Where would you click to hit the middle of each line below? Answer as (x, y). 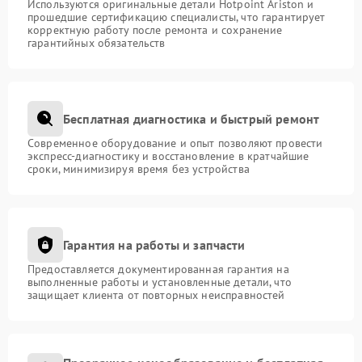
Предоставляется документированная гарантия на (158, 269)
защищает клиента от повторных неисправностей (156, 295)
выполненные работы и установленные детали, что (160, 282)
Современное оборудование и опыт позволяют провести (175, 143)
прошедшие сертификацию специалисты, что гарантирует (177, 17)
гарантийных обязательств (97, 43)
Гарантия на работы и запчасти (154, 244)
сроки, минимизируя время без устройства (139, 169)
